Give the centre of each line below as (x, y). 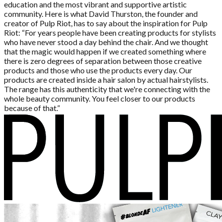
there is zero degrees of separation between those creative (103, 60)
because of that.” (32, 108)
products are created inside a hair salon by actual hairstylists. (106, 79)
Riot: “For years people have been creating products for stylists (110, 32)
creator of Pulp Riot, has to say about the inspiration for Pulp (106, 23)
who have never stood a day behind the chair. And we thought (106, 42)
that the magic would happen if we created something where (105, 51)
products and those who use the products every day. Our (98, 70)
